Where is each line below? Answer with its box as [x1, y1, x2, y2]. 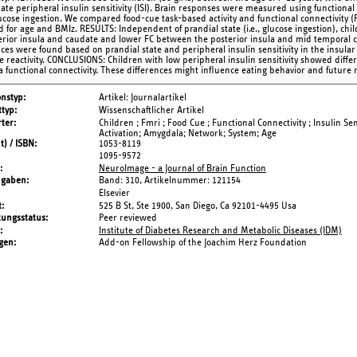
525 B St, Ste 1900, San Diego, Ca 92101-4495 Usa [99, 200, 296, 211]
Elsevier [99, 188, 130, 199]
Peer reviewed [99, 213, 157, 224]
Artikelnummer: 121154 [144, 175, 241, 186]
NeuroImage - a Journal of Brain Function [99, 163, 266, 174]
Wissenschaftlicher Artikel [99, 105, 204, 116]
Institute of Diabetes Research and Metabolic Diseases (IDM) [99, 225, 342, 236]
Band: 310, [99, 175, 144, 186]
